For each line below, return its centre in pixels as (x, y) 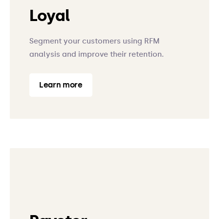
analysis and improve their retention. (97, 54)
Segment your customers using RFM (95, 41)
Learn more (61, 85)
